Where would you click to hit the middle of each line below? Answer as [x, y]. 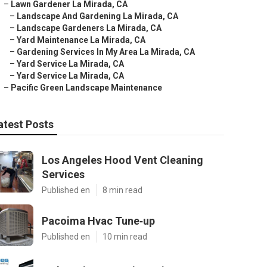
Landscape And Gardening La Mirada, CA [97, 16]
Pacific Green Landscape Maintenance [86, 88]
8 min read [122, 190]
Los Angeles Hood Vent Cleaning [122, 160]
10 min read [125, 237]
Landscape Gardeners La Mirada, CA [89, 28]
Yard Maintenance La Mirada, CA [81, 40]
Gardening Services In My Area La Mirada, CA [106, 52]
